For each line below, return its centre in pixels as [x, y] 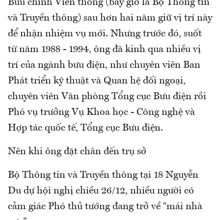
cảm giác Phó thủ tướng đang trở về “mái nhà [105, 206]
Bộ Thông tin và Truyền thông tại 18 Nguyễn [103, 175]
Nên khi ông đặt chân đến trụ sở [77, 151]
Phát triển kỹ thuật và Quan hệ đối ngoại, [97, 81]
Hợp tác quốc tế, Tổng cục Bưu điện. [85, 128]
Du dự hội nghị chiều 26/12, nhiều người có [101, 191]
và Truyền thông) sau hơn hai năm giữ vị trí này [110, 18]
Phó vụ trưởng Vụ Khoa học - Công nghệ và [101, 112]
